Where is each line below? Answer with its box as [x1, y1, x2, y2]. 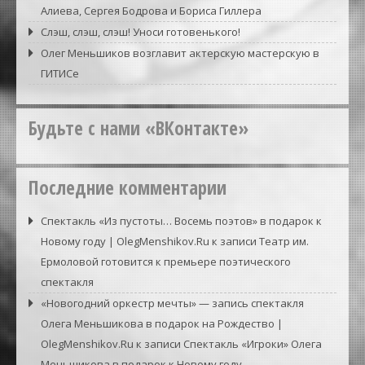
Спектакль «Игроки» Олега [183, 336, 322, 351]
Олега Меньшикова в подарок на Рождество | [41, 315, 283, 331]
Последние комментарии [29, 174, 226, 200]
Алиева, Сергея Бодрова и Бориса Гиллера [41, 2, 262, 18]
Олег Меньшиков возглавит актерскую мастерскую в [41, 45, 319, 60]
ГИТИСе [41, 65, 79, 81]
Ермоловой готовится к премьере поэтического [41, 253, 291, 269]
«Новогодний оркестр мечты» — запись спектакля [41, 295, 304, 310]
